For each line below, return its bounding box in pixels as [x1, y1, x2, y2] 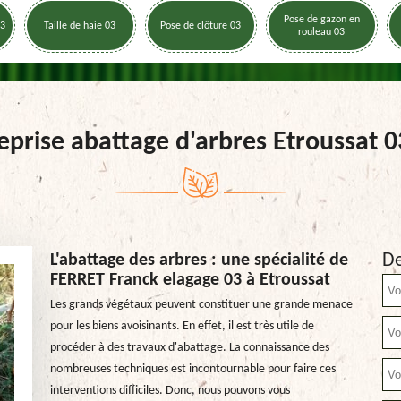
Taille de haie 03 [44, 20, 115, 31]
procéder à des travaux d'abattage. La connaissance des [49, 341, 329, 354]
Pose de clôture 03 [160, 20, 241, 31]
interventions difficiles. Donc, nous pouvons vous [49, 384, 290, 397]
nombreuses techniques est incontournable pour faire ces [49, 363, 336, 376]
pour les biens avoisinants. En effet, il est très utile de [49, 320, 314, 333]
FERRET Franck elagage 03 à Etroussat [49, 271, 330, 289]
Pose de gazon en [283, 13, 360, 25]
